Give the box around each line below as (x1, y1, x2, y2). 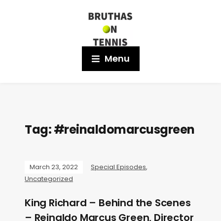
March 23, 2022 (30, 162, 78, 172)
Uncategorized (25, 174, 73, 184)
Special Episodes (91, 162, 146, 172)
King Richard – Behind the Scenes (25, 196, 191, 210)
